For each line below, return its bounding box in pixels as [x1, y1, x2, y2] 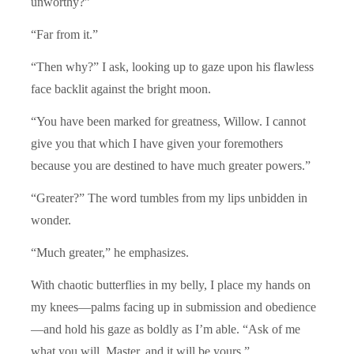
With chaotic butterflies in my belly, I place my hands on [31, 277, 311, 292]
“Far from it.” [31, 27, 98, 41]
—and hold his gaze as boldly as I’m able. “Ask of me [31, 322, 300, 336]
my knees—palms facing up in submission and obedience [31, 299, 316, 314]
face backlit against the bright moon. [31, 81, 211, 96]
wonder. [31, 213, 71, 227]
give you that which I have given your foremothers [31, 136, 283, 150]
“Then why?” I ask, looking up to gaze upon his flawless [31, 59, 314, 73]
